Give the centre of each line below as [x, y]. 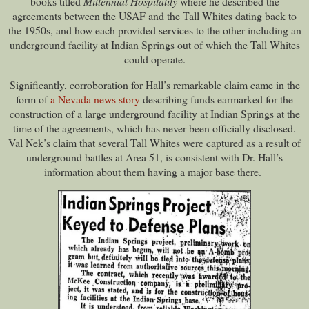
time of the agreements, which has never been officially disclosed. [154, 128]
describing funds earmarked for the [217, 99]
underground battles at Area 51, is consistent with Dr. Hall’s [154, 157]
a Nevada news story [95, 99]
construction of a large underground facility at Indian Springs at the [154, 114]
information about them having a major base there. [154, 172]
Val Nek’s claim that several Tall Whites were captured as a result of [154, 143]
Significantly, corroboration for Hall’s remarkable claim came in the [154, 85]
